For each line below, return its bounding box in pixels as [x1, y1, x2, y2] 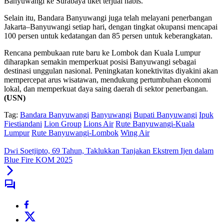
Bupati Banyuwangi [133, 110, 197, 119]
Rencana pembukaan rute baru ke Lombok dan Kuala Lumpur [4, 48, 200, 57]
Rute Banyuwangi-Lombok [31, 128, 118, 137]
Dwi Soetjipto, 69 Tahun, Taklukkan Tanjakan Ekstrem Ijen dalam [4, 146, 213, 155]
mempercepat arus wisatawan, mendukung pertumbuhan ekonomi [4, 75, 211, 84]
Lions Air [83, 119, 113, 128]
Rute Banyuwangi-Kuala [115, 119, 194, 128]
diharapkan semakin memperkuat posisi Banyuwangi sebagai [4, 57, 196, 66]
